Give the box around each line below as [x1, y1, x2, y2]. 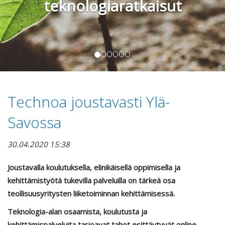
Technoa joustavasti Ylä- [8, 91, 170, 112]
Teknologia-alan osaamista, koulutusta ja [8, 206, 147, 216]
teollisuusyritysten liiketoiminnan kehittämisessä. [8, 188, 175, 198]
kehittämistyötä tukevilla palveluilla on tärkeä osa [8, 175, 175, 185]
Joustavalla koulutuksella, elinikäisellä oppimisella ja [8, 162, 180, 172]
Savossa [8, 112, 61, 133]
